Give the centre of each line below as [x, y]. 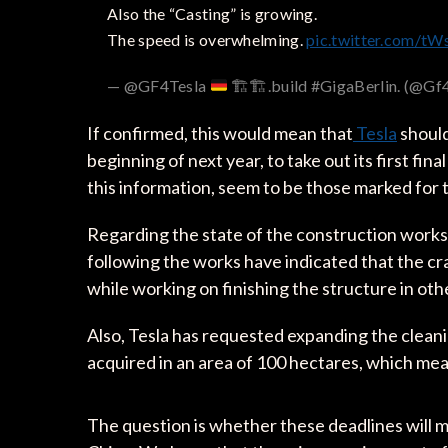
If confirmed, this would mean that [220, 132]
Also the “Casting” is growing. [212, 13]
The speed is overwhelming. [207, 39]
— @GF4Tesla [158, 85]
